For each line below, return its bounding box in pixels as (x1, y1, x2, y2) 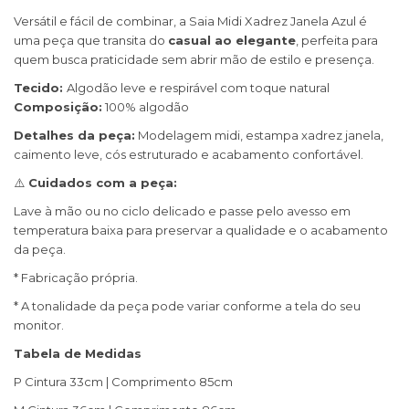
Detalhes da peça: (14, 128, 135, 143)
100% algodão (102, 100, 194, 115)
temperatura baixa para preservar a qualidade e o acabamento (14, 223, 388, 238)
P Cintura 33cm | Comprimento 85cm (14, 374, 233, 390)
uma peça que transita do (14, 33, 168, 48)
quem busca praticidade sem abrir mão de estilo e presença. (14, 52, 374, 68)
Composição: (14, 100, 102, 115)
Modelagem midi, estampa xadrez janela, (135, 128, 383, 143)
